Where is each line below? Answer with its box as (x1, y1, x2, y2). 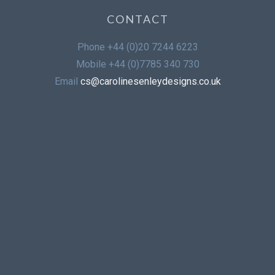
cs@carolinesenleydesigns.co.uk (80, 76, 221, 87)
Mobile (76, 58, 109, 70)
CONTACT (106, 12, 169, 26)
